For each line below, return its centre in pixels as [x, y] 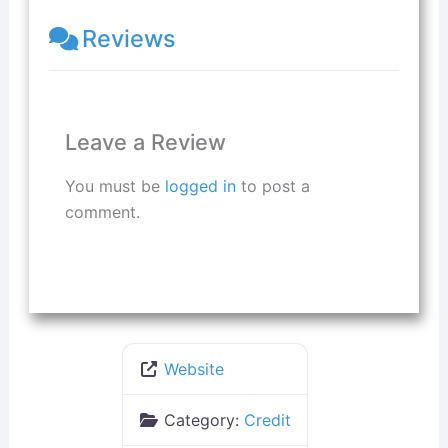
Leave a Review [145, 141]
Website [194, 368]
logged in [200, 185]
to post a [272, 185]
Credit [267, 419]
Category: [204, 419]
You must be [114, 185]
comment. [102, 211]
